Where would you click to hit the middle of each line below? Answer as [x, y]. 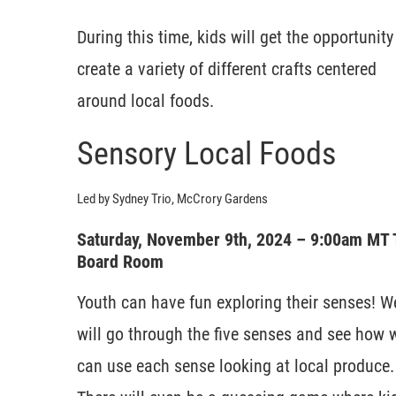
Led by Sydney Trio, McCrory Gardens [172, 198]
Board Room [120, 261]
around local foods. [145, 100]
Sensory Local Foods [206, 153]
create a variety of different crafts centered [227, 69]
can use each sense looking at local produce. [236, 366]
